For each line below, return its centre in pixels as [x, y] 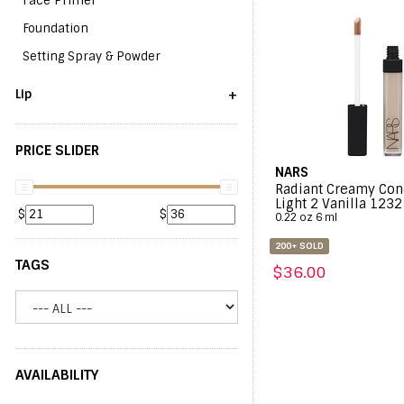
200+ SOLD [299, 246]
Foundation [55, 28]
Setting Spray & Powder [92, 56]
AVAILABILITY [57, 375]
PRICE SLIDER [57, 151]
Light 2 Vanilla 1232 [339, 203]
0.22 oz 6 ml [306, 217]
